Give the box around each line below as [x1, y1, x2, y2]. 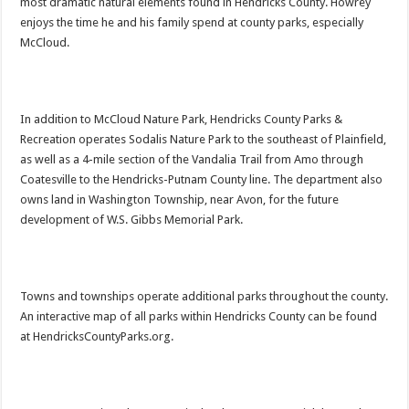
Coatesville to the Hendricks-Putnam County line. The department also [20, 172, 383, 186]
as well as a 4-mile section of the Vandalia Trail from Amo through [20, 152, 364, 166]
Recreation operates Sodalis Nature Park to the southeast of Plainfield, [20, 131, 387, 146]
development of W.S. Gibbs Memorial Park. [20, 212, 244, 226]
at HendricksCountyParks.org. [20, 329, 174, 343]
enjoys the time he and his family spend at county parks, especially [20, 15, 364, 29]
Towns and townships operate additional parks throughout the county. [20, 288, 389, 303]
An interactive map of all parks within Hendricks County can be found [20, 309, 378, 323]
